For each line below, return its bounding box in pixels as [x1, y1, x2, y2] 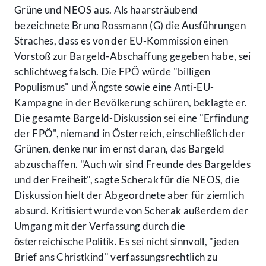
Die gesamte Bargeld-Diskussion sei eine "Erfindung [14, 112, 249, 125]
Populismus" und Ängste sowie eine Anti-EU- [14, 81, 214, 94]
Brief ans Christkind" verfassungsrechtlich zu [14, 251, 218, 264]
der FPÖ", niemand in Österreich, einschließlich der [14, 127, 246, 140]
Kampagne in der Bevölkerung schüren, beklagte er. [14, 96, 248, 109]
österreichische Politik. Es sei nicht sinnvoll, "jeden [14, 235, 239, 248]
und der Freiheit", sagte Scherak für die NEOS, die [14, 173, 239, 186]
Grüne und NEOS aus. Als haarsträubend [14, 4, 198, 17]
